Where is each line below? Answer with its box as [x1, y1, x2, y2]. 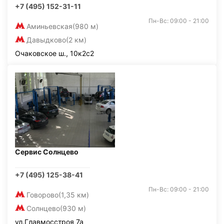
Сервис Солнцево [15, 147, 78, 156]
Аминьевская [26, 22, 72, 30]
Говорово [26, 190, 58, 199]
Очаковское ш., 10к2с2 [15, 49, 94, 57]
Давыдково [26, 35, 66, 44]
